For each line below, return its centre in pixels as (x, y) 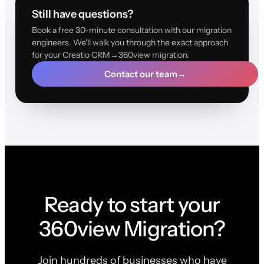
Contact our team (141, 74)
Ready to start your (132, 204)
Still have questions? (82, 14)
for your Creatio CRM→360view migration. (110, 55)
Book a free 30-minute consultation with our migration (131, 30)
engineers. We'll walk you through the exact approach (130, 42)
